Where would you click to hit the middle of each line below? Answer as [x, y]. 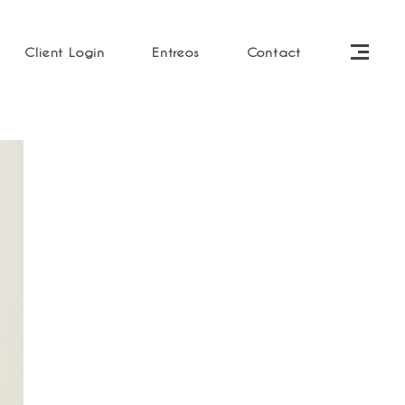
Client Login [65, 52]
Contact [274, 52]
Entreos [175, 52]
